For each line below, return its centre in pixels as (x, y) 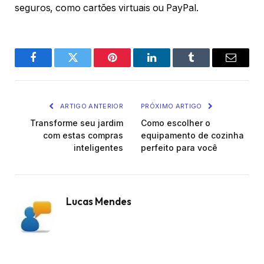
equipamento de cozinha (192, 135)
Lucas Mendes (99, 201)
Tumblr (206, 66)
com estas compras (83, 135)
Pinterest (130, 66)
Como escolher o (176, 123)
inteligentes (98, 147)
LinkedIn (170, 85)
